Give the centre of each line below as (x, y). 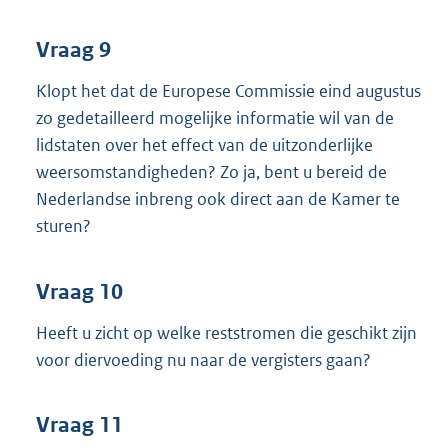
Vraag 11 (79, 425)
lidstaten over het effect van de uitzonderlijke (204, 145)
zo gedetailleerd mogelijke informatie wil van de (215, 118)
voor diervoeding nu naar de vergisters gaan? (203, 359)
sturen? (63, 226)
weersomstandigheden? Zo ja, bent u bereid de (211, 172)
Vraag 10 (79, 291)
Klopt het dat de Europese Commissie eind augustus (228, 91)
